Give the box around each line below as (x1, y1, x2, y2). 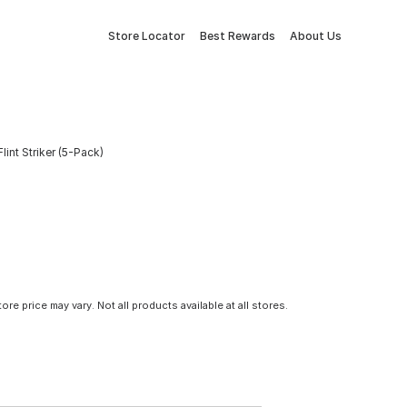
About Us (290, 29, 342, 43)
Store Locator (108, 29, 185, 43)
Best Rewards (200, 29, 275, 43)
